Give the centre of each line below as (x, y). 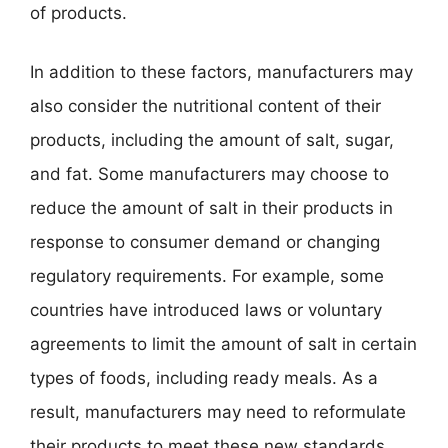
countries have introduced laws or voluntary (206, 310)
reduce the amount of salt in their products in (211, 208)
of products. (78, 12)
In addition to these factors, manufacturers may (221, 72)
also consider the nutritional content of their (205, 106)
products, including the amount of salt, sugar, (212, 140)
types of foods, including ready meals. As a (204, 378)
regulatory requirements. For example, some (207, 276)
